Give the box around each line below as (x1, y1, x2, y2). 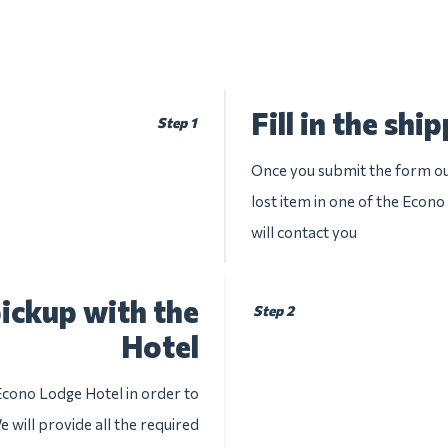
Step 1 (156, 114, 197, 131)
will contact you (251, 223, 357, 241)
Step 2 (253, 302, 295, 319)
